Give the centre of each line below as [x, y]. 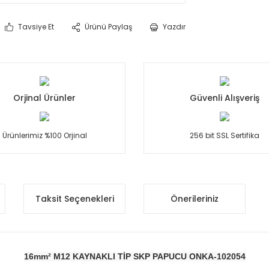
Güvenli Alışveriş [225, 98]
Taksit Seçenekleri [74, 198]
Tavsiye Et [36, 27]
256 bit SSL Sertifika [225, 135]
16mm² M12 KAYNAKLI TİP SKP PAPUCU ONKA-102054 [134, 256]
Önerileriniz [195, 198]
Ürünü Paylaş [108, 27]
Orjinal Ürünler [44, 98]
